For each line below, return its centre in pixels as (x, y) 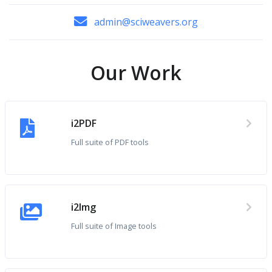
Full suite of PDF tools (110, 142)
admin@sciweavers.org (146, 22)
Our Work (136, 73)
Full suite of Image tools (114, 226)
